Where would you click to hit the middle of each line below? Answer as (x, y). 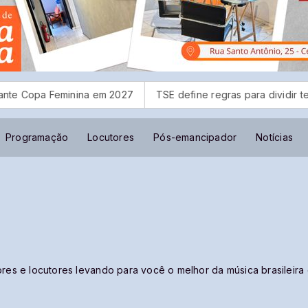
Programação (37, 137)
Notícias (274, 137)
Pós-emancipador (195, 137)
